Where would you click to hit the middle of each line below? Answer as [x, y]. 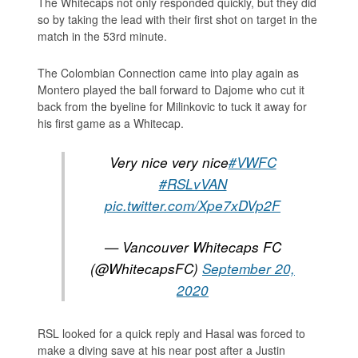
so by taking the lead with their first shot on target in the [178, 20]
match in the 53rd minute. [103, 36]
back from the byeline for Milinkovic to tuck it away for [173, 107]
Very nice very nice [169, 163]
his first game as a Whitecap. [111, 123]
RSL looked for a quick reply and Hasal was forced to [172, 334]
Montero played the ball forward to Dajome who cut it [171, 90]
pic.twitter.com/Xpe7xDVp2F [193, 206]
